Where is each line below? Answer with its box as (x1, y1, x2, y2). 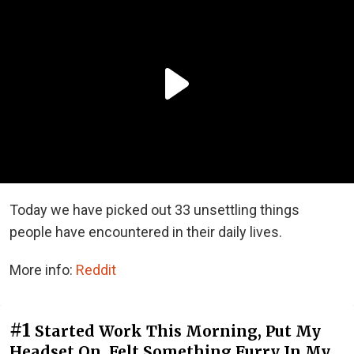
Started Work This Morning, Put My (35, 321, 321, 341)
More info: (9, 261, 76, 278)
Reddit (76, 261, 116, 278)
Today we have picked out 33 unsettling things (9, 201, 299, 218)
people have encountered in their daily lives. (9, 223, 282, 240)
